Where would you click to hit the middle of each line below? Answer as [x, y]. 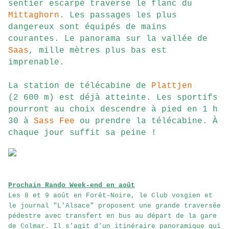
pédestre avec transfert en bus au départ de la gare [112, 216]
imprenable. [36, 63]
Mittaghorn [34, 16]
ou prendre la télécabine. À [146, 121]
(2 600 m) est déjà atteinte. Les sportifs [113, 98]
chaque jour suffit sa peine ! [82, 133]
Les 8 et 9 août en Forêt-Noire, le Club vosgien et [110, 196]
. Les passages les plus [118, 16]
